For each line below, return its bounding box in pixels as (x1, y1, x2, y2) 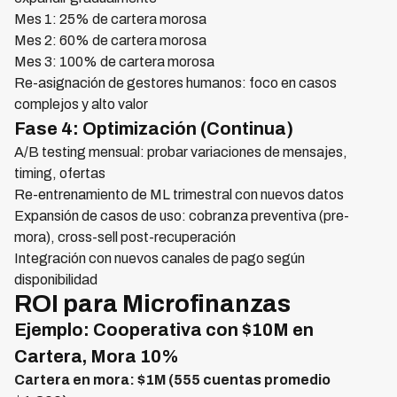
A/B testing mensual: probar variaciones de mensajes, (14, 144, 347, 160)
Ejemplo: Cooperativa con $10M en (14, 320, 314, 339)
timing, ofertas (14, 166, 105, 181)
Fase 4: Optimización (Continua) (14, 119, 293, 138)
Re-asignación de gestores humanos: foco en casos (14, 75, 337, 90)
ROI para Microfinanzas (14, 290, 291, 317)
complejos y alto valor (14, 97, 148, 112)
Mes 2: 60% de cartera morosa (14, 33, 206, 48)
